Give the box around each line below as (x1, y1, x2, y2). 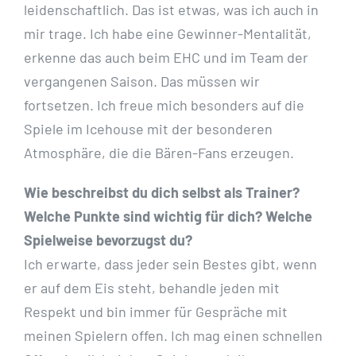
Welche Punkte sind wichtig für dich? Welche (24, 207, 312, 226)
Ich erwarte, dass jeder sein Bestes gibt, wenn (24, 255, 317, 273)
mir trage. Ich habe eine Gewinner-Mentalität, (24, 25, 311, 43)
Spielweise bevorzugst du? (24, 231, 192, 250)
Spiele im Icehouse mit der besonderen (24, 120, 273, 138)
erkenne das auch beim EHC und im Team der (24, 48, 308, 67)
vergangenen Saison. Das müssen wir (24, 72, 260, 91)
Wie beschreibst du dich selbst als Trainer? (24, 184, 300, 202)
